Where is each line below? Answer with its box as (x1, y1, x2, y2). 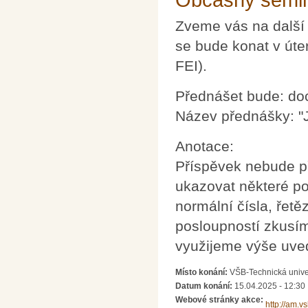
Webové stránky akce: (175, 295, 265, 305)
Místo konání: (175, 267, 230, 278)
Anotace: (175, 137, 234, 154)
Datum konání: (175, 281, 234, 291)
